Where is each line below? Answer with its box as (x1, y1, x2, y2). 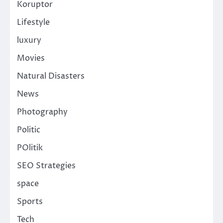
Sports (17, 196, 43, 207)
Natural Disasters (17, 70, 85, 82)
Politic (17, 124, 40, 135)
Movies (17, 52, 45, 64)
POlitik (17, 142, 43, 153)
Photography (17, 106, 68, 117)
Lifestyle (17, 16, 50, 28)
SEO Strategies (17, 160, 76, 171)
